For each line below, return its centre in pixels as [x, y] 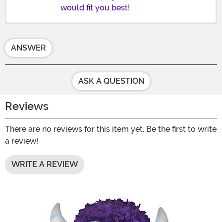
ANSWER [28, 48]
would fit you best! [95, 8]
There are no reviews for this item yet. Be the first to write [111, 129]
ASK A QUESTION [111, 81]
